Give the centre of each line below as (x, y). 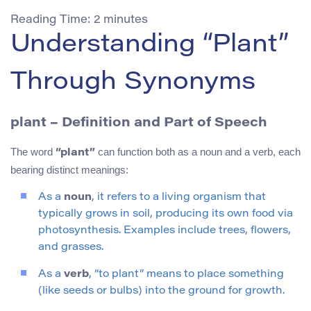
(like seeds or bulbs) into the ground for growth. (161, 292)
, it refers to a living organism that (179, 198)
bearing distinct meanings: (69, 170)
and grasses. (71, 248)
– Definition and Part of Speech (157, 123)
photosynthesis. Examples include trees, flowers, (165, 231)
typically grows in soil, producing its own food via (166, 215)
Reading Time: (52, 20)
